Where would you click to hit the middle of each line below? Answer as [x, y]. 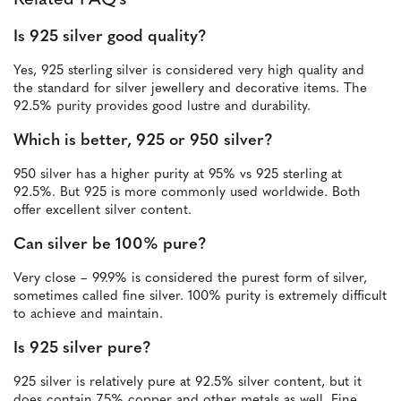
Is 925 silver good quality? [110, 38]
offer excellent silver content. [102, 211]
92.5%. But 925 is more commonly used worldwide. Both [187, 193]
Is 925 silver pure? [82, 349]
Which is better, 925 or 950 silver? [143, 141]
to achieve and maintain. [88, 315]
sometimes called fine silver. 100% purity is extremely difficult [200, 297]
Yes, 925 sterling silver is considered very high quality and [189, 72]
